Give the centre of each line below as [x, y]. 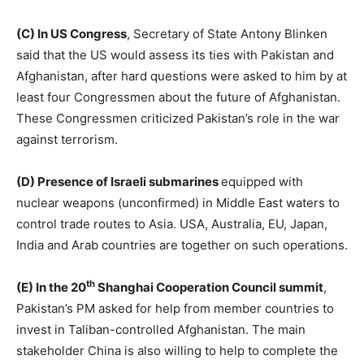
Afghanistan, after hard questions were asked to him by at [182, 76]
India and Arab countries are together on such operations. [182, 245]
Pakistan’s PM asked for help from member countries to [175, 308]
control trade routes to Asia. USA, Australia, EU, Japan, [172, 223]
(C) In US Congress [71, 33]
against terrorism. [67, 139]
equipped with [262, 181]
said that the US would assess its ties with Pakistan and [175, 54]
